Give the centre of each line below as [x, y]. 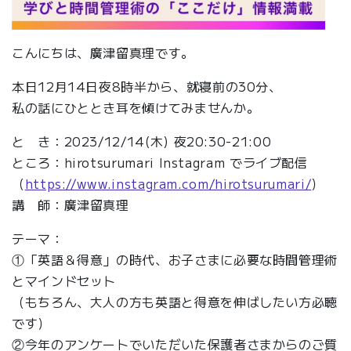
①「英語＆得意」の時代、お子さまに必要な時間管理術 [175, 259]
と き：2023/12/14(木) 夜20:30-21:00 [142, 141]
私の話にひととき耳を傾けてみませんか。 [136, 107]
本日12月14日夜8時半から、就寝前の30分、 [147, 86]
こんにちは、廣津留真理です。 [103, 52]
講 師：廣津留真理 [71, 204]
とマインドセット [64, 280]
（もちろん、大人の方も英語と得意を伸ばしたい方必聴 [175, 301]
